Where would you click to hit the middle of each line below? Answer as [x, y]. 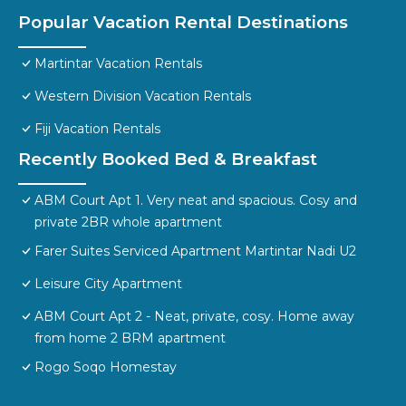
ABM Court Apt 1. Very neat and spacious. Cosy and [196, 201]
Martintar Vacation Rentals [118, 64]
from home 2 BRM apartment [130, 338]
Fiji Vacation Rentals [97, 129]
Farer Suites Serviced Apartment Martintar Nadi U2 [195, 251]
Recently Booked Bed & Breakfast [168, 159]
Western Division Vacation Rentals [143, 97]
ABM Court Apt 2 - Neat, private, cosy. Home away [194, 317]
